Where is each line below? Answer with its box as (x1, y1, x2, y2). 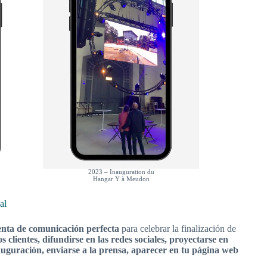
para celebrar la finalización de (119, 223, 236, 234)
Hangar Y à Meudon (92, 175, 150, 182)
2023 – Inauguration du (88, 167, 154, 175)
